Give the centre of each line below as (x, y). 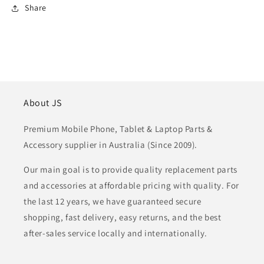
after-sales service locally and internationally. (115, 233)
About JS (43, 103)
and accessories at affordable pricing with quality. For (132, 186)
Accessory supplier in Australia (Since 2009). (111, 145)
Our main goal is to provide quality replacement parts (131, 170)
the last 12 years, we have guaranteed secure (113, 202)
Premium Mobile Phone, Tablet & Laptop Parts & (118, 129)
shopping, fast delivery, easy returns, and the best (123, 217)
